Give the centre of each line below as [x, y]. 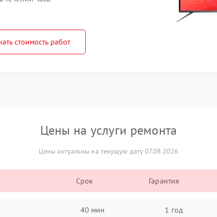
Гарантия [164, 181]
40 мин [93, 209]
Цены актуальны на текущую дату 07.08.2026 [108, 151]
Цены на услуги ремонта [108, 130]
